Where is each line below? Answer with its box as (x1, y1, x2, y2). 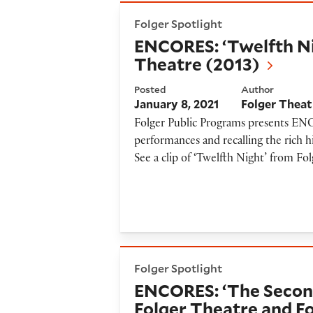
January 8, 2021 (134, 96, 219, 111)
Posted (134, 83, 167, 96)
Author (241, 83, 275, 96)
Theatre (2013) (134, 52, 261, 75)
